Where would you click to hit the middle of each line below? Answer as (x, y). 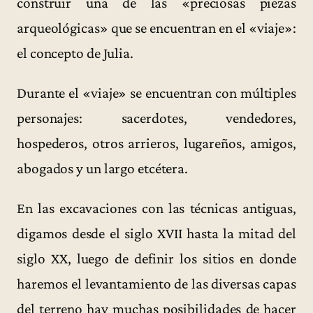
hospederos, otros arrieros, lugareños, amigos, (156, 144)
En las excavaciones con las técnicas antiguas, (156, 209)
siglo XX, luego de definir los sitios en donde (156, 259)
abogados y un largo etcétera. (103, 169)
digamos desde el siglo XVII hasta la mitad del (156, 234)
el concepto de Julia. (75, 53)
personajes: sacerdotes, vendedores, (156, 118)
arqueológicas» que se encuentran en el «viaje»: (156, 28)
